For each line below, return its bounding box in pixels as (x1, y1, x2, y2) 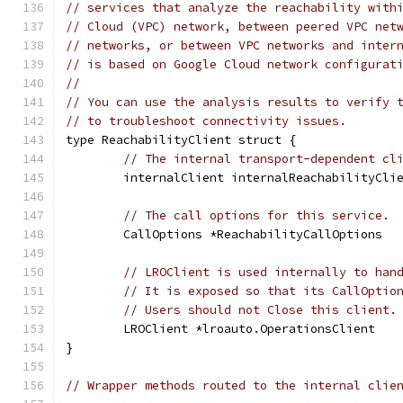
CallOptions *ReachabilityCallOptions (123, 227, 382, 242)
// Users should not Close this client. (123, 302, 397, 318)
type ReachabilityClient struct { (66, 132, 296, 148)
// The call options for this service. (123, 208, 390, 223)
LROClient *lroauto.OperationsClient (123, 321, 375, 336)
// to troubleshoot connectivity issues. (66, 113, 346, 129)
